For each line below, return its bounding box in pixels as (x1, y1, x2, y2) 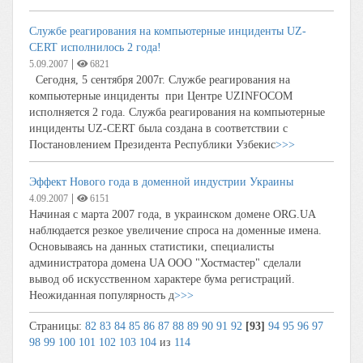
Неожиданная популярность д (29, 289, 174, 301)
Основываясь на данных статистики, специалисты (29, 241, 274, 253)
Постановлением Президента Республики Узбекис (29, 139, 275, 151)
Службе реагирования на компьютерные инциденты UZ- (29, 25, 306, 37)
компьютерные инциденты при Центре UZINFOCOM (29, 90, 293, 102)
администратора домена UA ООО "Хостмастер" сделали (29, 257, 301, 269)
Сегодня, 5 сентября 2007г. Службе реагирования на (29, 74, 290, 86)
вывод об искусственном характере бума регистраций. (29, 273, 295, 285)
